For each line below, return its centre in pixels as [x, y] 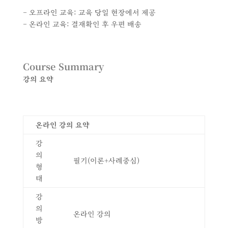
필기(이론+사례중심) [106, 161]
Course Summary [63, 66]
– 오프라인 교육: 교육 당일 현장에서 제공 [89, 12]
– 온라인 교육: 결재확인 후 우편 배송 [82, 24]
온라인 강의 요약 [62, 125]
